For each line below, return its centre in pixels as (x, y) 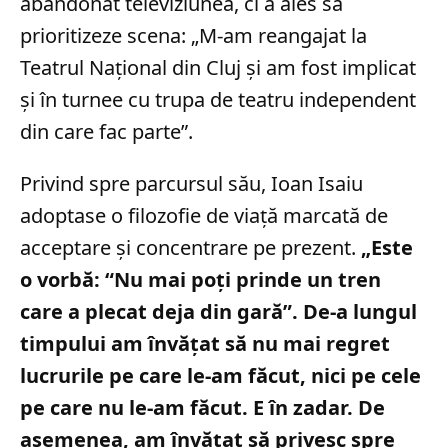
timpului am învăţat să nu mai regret (205, 343)
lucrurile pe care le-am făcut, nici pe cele (220, 375)
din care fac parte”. (106, 131)
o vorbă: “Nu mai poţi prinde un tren (200, 279)
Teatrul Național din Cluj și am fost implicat (218, 67)
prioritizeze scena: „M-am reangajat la (193, 35)
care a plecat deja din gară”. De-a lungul (218, 311)
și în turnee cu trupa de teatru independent (218, 99)
